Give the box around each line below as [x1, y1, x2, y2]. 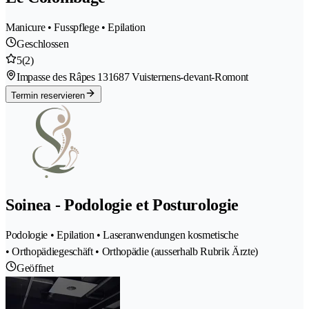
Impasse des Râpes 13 [17, 70, 108, 83]
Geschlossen [17, 37, 69, 50]
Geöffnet [17, 261, 54, 274]
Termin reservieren [11, 90, 85, 101]
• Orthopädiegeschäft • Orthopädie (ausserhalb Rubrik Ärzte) [6, 245, 259, 257]
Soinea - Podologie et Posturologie [6, 195, 239, 214]
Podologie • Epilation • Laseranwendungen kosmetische [6, 228, 239, 241]
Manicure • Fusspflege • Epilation [6, 21, 146, 33]
